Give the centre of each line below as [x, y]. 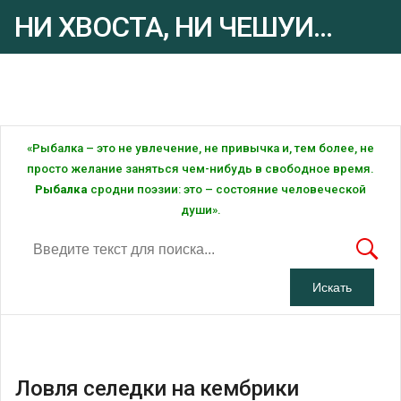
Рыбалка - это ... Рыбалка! [74, 85]
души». [200, 209]
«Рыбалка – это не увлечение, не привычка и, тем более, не [200, 148]
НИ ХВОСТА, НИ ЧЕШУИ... [173, 27]
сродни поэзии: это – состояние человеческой [227, 189]
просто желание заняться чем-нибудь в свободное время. [200, 168]
